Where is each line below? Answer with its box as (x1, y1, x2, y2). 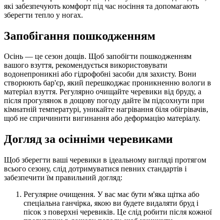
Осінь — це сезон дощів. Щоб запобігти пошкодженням (4, 52, 192, 61)
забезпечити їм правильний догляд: (4, 173, 122, 182)
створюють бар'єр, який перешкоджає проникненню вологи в (4, 79, 211, 87)
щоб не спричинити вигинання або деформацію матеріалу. (4, 114, 200, 123)
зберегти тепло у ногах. (4, 10, 83, 19)
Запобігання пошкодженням (4, 29, 155, 42)
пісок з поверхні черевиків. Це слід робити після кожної (24, 208, 212, 217)
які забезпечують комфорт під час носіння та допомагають (4, 1, 199, 10)
